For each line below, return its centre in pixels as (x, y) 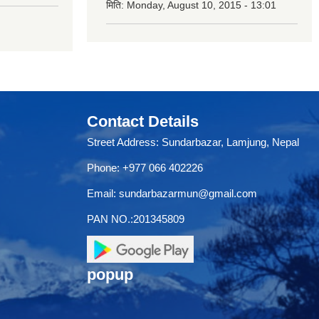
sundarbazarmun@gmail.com (188, 194)
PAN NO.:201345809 (136, 219)
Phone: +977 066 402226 (145, 168)
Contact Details (143, 122)
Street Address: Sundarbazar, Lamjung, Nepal (193, 142)
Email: (103, 194)
